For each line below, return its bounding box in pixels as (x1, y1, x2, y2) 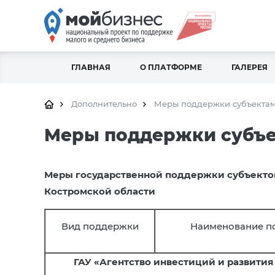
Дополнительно (71, 99, 137, 109)
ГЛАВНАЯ (71, 63, 110, 72)
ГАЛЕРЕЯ (231, 63, 268, 72)
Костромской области (44, 185, 155, 197)
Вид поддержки (61, 220, 139, 232)
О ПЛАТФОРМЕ (140, 63, 202, 72)
